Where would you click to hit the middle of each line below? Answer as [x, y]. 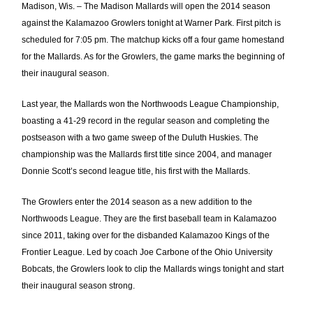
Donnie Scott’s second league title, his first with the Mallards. [137, 171]
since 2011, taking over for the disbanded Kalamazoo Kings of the [146, 235]
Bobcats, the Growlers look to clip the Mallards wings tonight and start [153, 269]
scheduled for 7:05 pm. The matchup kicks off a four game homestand [153, 40]
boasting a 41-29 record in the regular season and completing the [146, 121]
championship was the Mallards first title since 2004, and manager [147, 154]
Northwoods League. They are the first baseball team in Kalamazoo [150, 219]
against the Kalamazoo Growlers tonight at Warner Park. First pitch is [152, 23]
